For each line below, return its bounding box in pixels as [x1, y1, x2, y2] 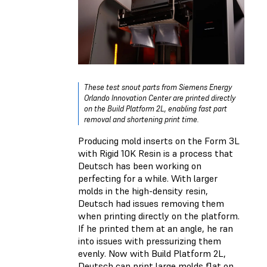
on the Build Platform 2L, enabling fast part [84, 104, 227, 114]
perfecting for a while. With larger [78, 172, 218, 185]
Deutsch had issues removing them [78, 197, 224, 210]
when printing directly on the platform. [78, 210, 240, 222]
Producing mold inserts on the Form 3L [78, 135, 240, 147]
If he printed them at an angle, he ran [78, 222, 233, 235]
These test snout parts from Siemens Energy [84, 82, 232, 93]
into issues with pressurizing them [78, 235, 221, 247]
